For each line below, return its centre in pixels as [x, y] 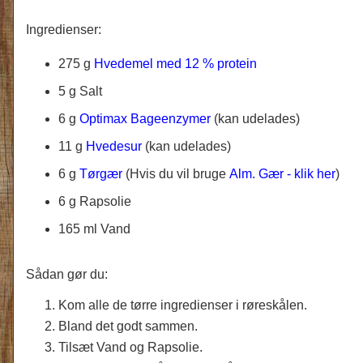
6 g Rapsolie [95, 201]
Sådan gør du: [67, 274]
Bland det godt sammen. [128, 326]
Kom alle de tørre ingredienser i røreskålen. [183, 305]
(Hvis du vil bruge [177, 173]
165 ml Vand [94, 228]
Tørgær [101, 173]
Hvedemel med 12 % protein [175, 63]
